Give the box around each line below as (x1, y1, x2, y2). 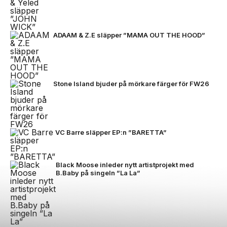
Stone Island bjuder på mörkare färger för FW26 (53, 80, 209, 88)
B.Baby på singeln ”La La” (56, 169, 140, 177)
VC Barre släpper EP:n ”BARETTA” (55, 128, 167, 137)
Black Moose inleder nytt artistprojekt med (56, 161, 194, 169)
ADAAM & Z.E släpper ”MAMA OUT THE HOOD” (53, 31, 205, 40)
